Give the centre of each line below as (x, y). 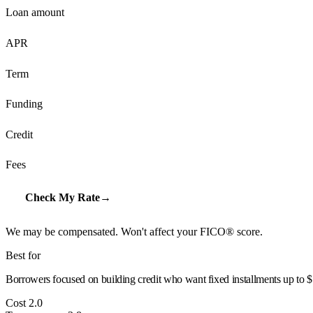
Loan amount (35, 13)
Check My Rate (62, 197)
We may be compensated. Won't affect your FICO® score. (134, 232)
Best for (23, 256)
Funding (24, 104)
